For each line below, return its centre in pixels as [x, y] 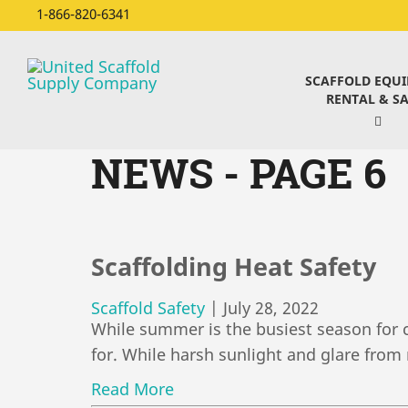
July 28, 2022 [271, 307]
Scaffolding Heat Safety [234, 267]
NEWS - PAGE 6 [239, 173]
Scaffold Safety [148, 307]
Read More [133, 388]
